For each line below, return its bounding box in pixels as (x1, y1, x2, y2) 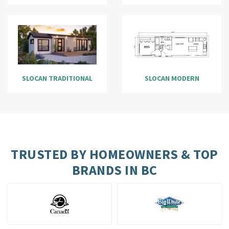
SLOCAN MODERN (144, 74, 199, 83)
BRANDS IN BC (72, 162, 157, 178)
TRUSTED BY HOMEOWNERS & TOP (11, 146, 218, 163)
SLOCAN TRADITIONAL (22, 74, 93, 83)
